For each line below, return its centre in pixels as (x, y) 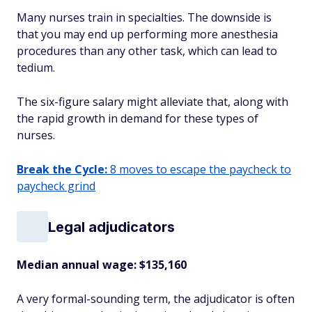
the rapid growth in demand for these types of (138, 118)
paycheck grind (56, 186)
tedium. (37, 68)
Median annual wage (75, 265)
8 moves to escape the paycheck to (199, 169)
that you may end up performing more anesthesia (147, 34)
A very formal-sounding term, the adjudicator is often (156, 299)
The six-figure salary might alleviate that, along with (153, 102)
